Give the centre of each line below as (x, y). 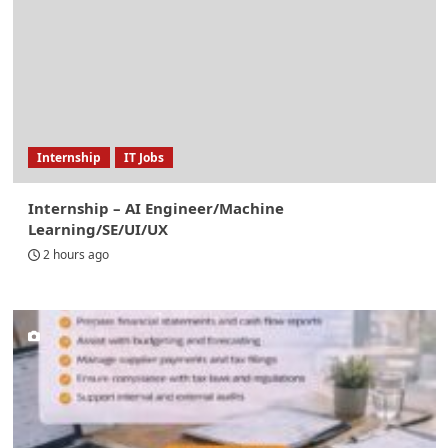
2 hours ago (75, 255)
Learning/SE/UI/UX (97, 229)
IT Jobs (143, 158)
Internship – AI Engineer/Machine (155, 208)
